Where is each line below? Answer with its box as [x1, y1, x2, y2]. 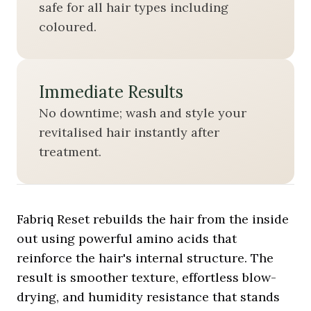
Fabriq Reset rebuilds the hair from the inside [17, 211, 289, 227]
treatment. [39, 144, 101, 160]
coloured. [39, 19, 96, 35]
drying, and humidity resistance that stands [17, 289, 280, 305]
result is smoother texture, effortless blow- [17, 269, 276, 285]
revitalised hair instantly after [39, 124, 219, 140]
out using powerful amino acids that [17, 230, 237, 246]
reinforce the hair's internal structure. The [17, 250, 274, 266]
